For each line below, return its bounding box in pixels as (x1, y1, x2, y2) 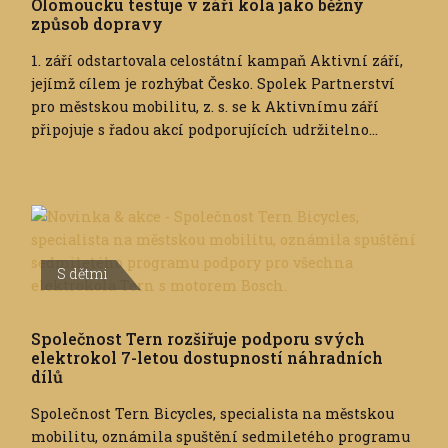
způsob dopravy (31, 13, 163, 35)
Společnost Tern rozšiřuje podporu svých (31, 328, 365, 350)
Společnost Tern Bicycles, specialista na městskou (31, 404, 394, 424)
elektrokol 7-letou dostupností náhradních (31, 347, 383, 369)
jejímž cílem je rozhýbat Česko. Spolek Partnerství (31, 74, 395, 94)
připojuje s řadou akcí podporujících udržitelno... (31, 120, 378, 140)
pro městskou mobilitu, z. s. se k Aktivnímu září (31, 97, 379, 117)
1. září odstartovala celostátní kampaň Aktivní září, (31, 51, 403, 71)
